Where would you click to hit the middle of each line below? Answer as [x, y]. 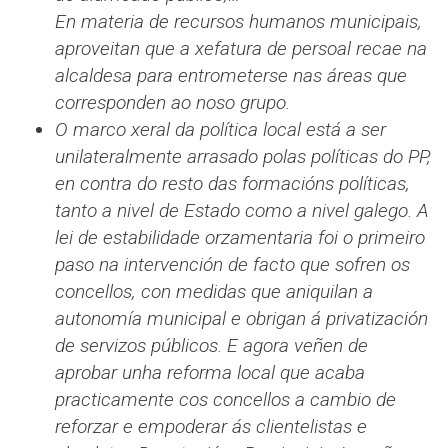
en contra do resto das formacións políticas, [232, 184]
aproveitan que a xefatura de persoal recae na [241, 49]
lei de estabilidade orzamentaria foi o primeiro [240, 238]
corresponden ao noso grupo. [172, 103]
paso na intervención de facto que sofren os [232, 265]
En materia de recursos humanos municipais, [238, 22]
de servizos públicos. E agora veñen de [211, 346]
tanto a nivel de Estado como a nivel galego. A [242, 211]
